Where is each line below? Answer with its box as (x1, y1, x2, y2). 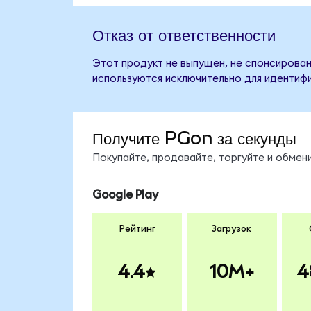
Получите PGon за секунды (92, 127, 296, 149)
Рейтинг (119, 224, 155, 234)
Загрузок (212, 224, 252, 234)
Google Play (92, 189, 158, 201)
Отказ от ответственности (92, 24, 276, 45)
